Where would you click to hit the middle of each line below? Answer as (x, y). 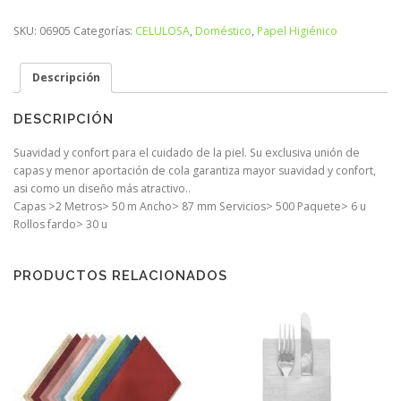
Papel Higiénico (297, 31)
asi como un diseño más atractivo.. (102, 189)
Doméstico (223, 31)
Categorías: (104, 31)
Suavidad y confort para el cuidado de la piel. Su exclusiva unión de (187, 153)
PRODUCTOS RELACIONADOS (120, 275)
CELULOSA (162, 31)
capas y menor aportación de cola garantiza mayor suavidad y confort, (195, 171)
